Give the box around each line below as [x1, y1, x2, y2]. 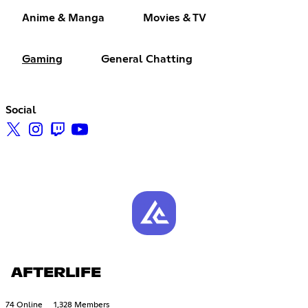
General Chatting [101, 54, 192, 65]
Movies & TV [143, 12, 206, 24]
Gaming [22, 54, 63, 65]
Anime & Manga [22, 12, 104, 24]
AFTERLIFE [11, 265, 101, 280]
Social [5, 104, 36, 116]
